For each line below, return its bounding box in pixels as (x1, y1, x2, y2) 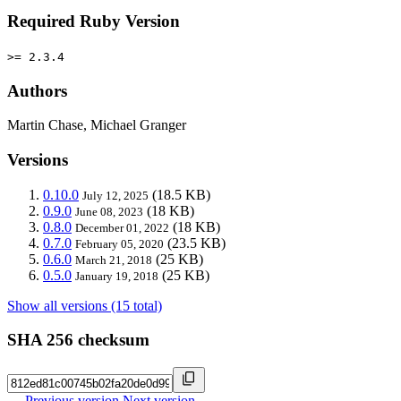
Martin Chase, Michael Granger (7, 117, 186, 133)
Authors (7, 81, 67, 100)
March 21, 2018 (75, 252, 152, 267)
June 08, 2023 (75, 204, 143, 218)
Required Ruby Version (7, 12, 180, 31)
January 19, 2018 (75, 269, 158, 283)
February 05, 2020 (75, 236, 164, 251)
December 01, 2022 (75, 220, 169, 235)
